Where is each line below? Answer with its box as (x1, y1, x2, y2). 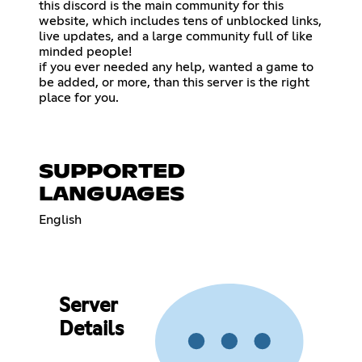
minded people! (39, 44, 132, 58)
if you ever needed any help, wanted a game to (39, 60, 314, 74)
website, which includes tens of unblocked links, (39, 14, 322, 27)
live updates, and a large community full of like (39, 29, 313, 43)
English (39, 213, 82, 226)
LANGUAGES (39, 184, 184, 204)
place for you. (39, 90, 119, 104)
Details (58, 320, 124, 340)
